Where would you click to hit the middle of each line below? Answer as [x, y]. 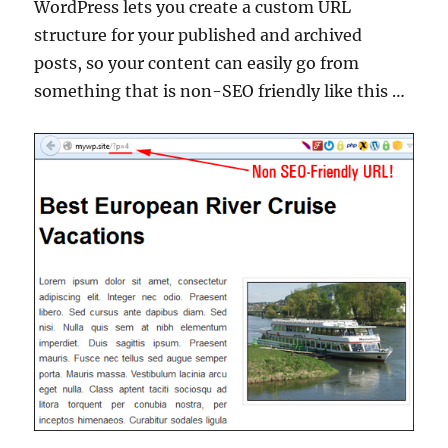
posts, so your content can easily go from [197, 62]
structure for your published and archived [198, 34]
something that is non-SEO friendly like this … [220, 90]
